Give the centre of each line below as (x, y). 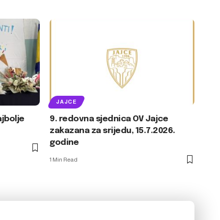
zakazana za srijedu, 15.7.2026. (112, 131)
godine (64, 142)
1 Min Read (64, 159)
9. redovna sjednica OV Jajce (109, 119)
